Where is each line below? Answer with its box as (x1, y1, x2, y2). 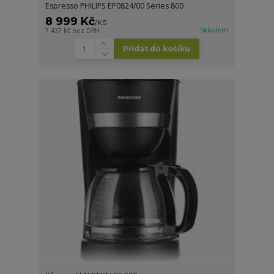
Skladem (200, 26, 229, 35)
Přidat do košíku (122, 44, 190, 53)
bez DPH (72, 26, 100, 35)
